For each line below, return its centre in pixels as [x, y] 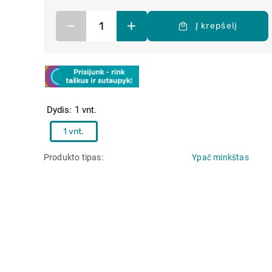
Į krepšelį [216, 25]
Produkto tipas [73, 157]
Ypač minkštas [220, 157]
